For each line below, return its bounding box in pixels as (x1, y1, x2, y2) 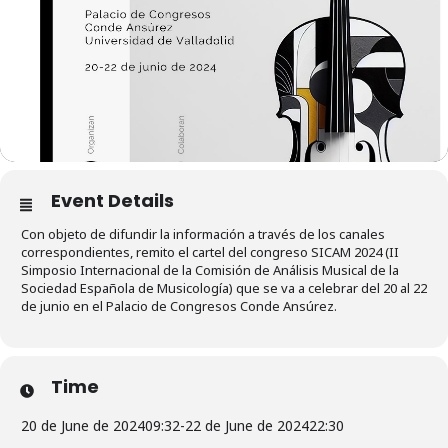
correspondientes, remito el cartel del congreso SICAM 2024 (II (21, 242, 399, 261)
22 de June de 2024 (185, 415, 309, 435)
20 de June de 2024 (21, 415, 145, 435)
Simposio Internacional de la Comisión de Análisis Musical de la (21, 260, 399, 279)
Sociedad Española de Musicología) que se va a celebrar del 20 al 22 (21, 278, 427, 297)
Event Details (51, 187, 174, 213)
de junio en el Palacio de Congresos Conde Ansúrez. (21, 296, 337, 315)
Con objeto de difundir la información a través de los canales (21, 224, 385, 243)
